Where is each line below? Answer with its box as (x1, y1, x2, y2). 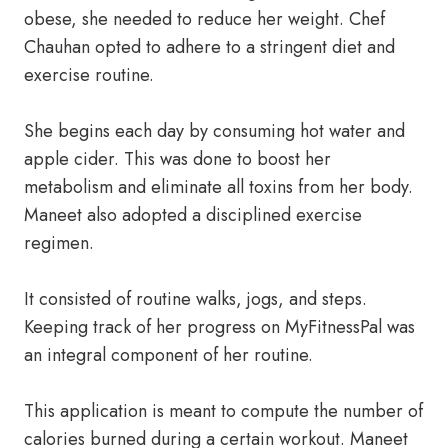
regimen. (24, 230, 94, 256)
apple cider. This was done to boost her (24, 146, 331, 172)
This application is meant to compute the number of (24, 398, 423, 424)
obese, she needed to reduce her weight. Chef (24, 6, 385, 32)
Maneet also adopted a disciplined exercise (24, 202, 362, 228)
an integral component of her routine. (24, 342, 313, 368)
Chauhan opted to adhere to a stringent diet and (24, 34, 395, 60)
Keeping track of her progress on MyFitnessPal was (24, 314, 415, 340)
